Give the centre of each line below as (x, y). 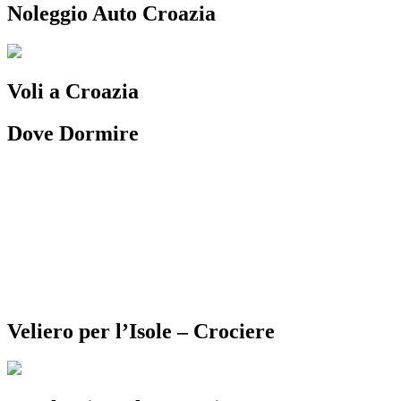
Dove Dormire (73, 133)
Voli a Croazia (73, 91)
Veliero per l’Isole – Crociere (141, 331)
